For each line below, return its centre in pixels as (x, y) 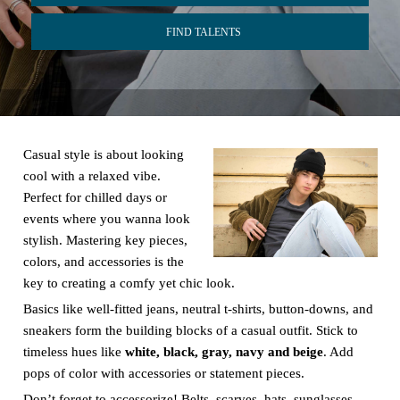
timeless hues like (74, 352)
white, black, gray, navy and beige (224, 352)
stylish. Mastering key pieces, (105, 240)
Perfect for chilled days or (95, 197)
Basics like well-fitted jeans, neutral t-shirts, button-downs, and (198, 309)
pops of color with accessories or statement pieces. (163, 373)
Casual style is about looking (103, 154)
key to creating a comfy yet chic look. (129, 283)
